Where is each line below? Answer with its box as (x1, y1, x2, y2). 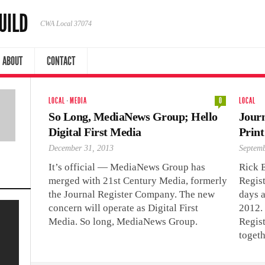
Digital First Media (49, 125, 141, 138)
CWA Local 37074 (40, 20, 92, 28)
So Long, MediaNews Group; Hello (49, 110, 218, 123)
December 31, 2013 (49, 144, 114, 153)
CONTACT (46, 54, 75, 68)
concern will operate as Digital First (49, 202, 198, 214)
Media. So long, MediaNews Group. (49, 216, 198, 227)
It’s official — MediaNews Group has (49, 161, 205, 173)
